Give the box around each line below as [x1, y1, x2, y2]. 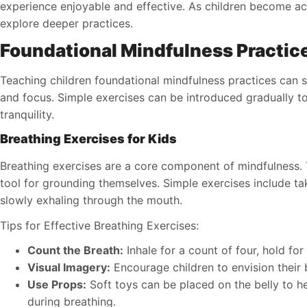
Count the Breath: [27, 243, 123, 257]
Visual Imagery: [27, 260, 110, 274]
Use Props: [27, 277, 86, 291]
